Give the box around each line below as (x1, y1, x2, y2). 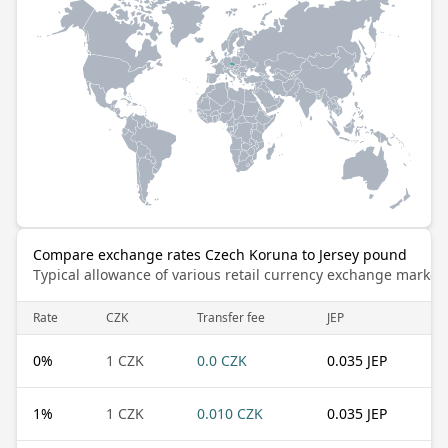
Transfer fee (197, 308, 265, 326)
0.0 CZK (197, 350, 247, 370)
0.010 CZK (197, 403, 263, 423)
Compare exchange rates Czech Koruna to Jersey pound (33, 244, 407, 264)
